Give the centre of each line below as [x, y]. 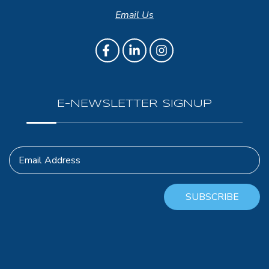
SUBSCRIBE [212, 197]
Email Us [134, 15]
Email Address [50, 160]
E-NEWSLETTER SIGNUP [134, 104]
